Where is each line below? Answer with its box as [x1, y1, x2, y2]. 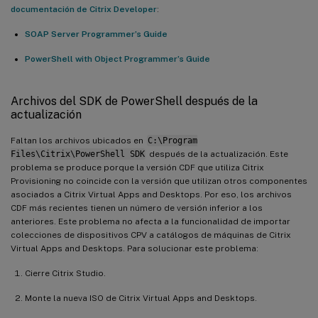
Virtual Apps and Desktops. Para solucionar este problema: [11, 243, 258, 253]
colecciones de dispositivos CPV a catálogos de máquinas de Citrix [11, 229, 291, 240]
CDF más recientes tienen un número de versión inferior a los [11, 202, 263, 213]
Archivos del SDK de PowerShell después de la [11, 94, 258, 108]
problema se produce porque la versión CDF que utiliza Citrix [11, 162, 264, 172]
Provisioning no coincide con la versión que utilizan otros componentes [11, 175, 307, 186]
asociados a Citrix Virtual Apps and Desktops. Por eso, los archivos [11, 189, 292, 199]
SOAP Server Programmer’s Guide [25, 28, 168, 39]
